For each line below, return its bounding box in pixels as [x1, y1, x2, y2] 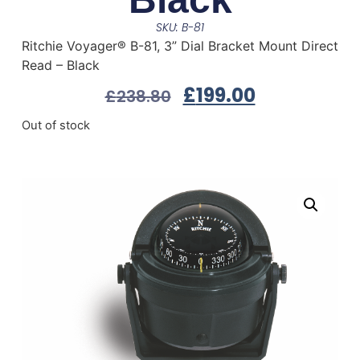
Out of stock [21, 118, 90, 133]
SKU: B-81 [156, 19, 204, 36]
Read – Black [21, 57, 100, 74]
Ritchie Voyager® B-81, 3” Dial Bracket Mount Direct [21, 38, 338, 55]
